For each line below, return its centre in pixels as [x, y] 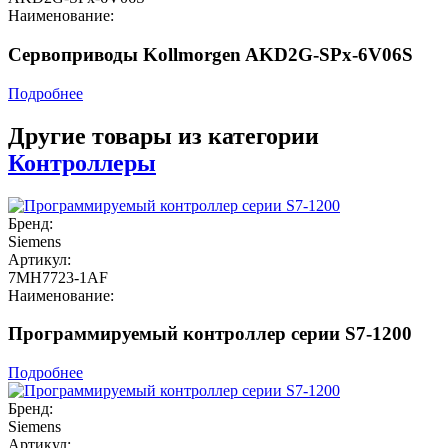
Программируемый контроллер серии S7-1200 [210, 334]
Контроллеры [82, 162]
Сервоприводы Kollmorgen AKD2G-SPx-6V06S [210, 55]
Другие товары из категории [163, 135]
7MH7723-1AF [58, 277]
